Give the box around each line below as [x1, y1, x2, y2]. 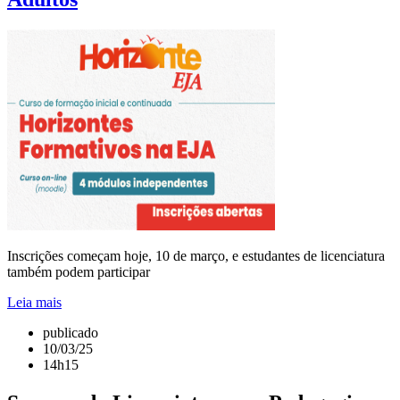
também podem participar [7, 264, 150, 280]
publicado [43, 325, 98, 341]
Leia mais [7, 295, 62, 311]
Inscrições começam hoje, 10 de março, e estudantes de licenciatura [7, 248, 385, 264]
